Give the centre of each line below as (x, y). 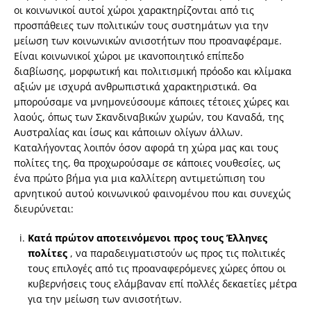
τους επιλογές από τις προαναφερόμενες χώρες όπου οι (157, 269)
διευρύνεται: (44, 209)
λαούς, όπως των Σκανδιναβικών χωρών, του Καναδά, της (149, 117)
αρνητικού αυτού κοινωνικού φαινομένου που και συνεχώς (152, 194)
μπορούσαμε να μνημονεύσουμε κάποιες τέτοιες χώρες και (152, 102)
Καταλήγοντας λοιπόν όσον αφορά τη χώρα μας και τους (146, 148)
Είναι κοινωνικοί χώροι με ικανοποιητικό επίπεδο (129, 56)
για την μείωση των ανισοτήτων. (105, 299)
